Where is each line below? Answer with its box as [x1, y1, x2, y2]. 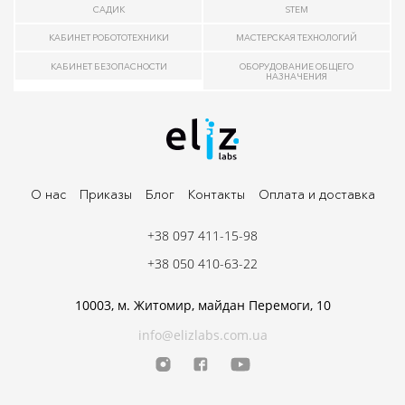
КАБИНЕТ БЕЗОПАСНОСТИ [50, 61, 167, 71]
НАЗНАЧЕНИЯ [266, 71, 327, 81]
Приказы [79, 186, 132, 203]
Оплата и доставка [258, 186, 375, 203]
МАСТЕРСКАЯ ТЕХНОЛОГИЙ [236, 33, 357, 43]
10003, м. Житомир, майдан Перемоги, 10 [74, 297, 331, 315]
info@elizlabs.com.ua [137, 326, 268, 344]
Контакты [187, 186, 245, 203]
